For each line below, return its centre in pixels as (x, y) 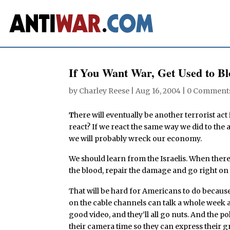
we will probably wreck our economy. (136, 138)
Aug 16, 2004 (158, 91)
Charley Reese (104, 91)
